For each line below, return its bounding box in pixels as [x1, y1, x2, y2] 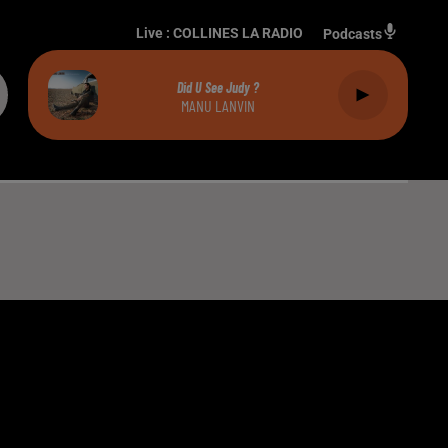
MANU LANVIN [181, 95, 255, 115]
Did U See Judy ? [177, 78, 259, 96]
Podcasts [323, 26, 382, 42]
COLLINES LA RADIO [173, 25, 303, 41]
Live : [136, 25, 173, 41]
